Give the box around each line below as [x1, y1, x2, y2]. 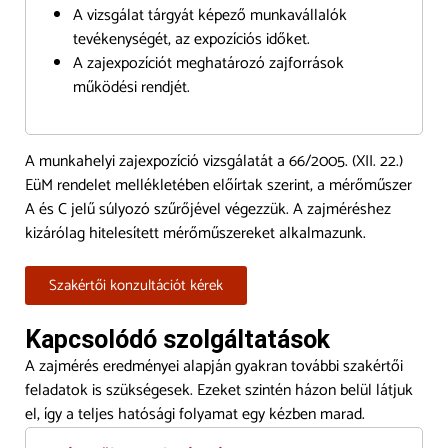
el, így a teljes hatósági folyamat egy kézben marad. [25, 400, 365, 428]
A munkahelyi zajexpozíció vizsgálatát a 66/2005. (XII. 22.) [25, 147, 403, 175]
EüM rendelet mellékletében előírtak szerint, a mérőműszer [25, 171, 412, 199]
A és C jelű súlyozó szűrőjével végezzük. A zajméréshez [25, 195, 391, 223]
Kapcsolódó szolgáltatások [25, 324, 330, 354]
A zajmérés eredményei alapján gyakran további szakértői [25, 352, 403, 380]
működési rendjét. [73, 73, 190, 101]
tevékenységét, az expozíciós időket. [73, 25, 310, 53]
